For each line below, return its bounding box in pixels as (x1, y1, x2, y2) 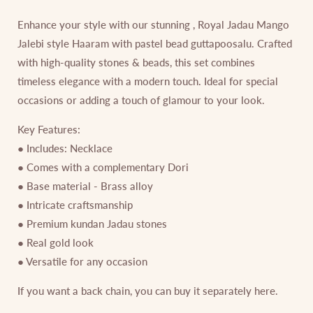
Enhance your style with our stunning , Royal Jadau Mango (17, 17, 289, 31)
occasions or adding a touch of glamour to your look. (17, 93, 265, 106)
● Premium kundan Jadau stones (17, 217, 167, 230)
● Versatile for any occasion (17, 254, 150, 268)
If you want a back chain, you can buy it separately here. (17, 284, 278, 297)
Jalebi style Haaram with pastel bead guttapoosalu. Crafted (17, 36, 292, 50)
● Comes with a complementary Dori (17, 160, 189, 173)
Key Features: (17, 122, 80, 136)
